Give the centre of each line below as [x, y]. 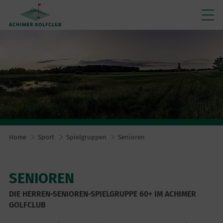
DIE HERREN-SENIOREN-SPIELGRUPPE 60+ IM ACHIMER [102, 194]
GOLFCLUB [27, 205]
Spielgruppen [86, 137]
